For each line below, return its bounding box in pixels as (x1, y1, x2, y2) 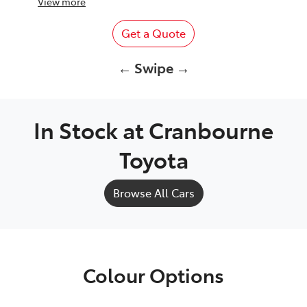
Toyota (119, 143, 188, 174)
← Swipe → (117, 57, 190, 77)
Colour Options (83, 260, 224, 288)
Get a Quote (121, 25, 186, 40)
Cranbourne (149, 114, 273, 145)
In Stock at (34, 114, 149, 145)
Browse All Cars (112, 184, 195, 200)
